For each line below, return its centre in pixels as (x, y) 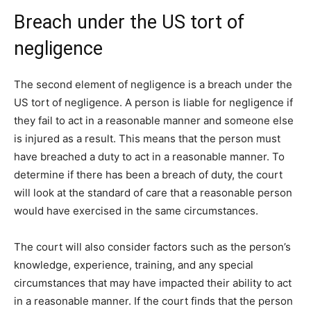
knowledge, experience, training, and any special (134, 265)
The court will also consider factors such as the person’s (152, 247)
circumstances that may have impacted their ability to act (153, 283)
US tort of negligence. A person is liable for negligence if (153, 103)
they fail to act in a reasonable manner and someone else (154, 121)
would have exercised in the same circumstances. (136, 211)
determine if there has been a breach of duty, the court (148, 175)
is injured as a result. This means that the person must (147, 139)
